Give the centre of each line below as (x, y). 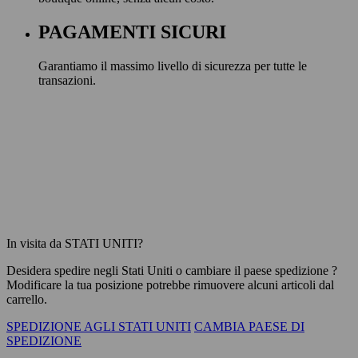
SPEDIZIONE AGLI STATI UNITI (99, 326)
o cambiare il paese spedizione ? (255, 270)
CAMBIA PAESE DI (249, 326)
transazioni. (67, 80)
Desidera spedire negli (64, 270)
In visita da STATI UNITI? (75, 243)
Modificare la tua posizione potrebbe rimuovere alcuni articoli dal (170, 284)
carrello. (27, 299)
